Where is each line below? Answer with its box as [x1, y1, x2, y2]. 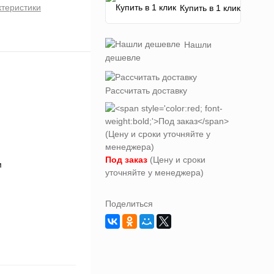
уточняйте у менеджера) [105, 168, 204, 177]
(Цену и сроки [147, 155, 206, 165]
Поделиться [105, 199, 153, 209]
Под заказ [105, 155, 147, 165]
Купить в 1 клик [180, 3, 240, 13]
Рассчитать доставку [105, 86, 187, 95]
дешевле [105, 53, 141, 62]
